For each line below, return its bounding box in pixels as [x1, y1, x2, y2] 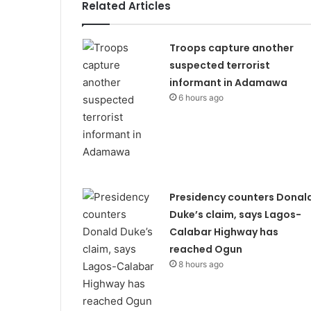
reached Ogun [169, 242, 242, 256]
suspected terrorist [169, 58, 270, 72]
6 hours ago [178, 92, 224, 103]
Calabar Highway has [169, 225, 278, 239]
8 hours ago [178, 259, 224, 269]
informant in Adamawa [169, 76, 287, 90]
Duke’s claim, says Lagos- [169, 208, 301, 221]
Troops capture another [169, 41, 294, 55]
